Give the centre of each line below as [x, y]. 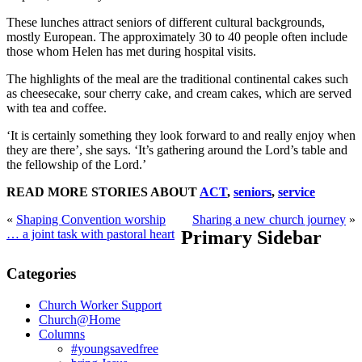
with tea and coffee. [57, 107]
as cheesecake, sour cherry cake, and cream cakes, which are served [179, 93]
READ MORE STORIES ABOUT [103, 192]
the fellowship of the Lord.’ [76, 164]
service [297, 192]
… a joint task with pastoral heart [90, 234]
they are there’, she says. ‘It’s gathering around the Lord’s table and [177, 149]
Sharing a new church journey [269, 219]
